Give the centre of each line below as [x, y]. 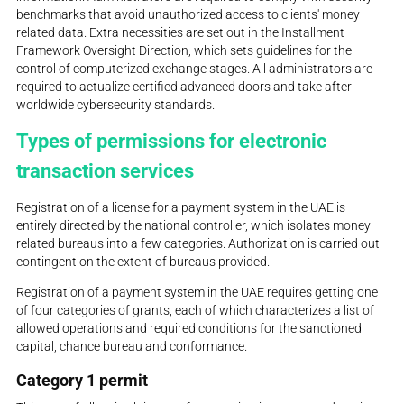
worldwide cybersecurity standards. [116, 105]
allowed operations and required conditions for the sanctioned [189, 329]
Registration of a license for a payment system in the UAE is [181, 208]
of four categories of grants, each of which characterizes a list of [196, 311]
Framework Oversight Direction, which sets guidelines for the [184, 51]
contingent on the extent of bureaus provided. [143, 262]
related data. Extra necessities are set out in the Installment [181, 33]
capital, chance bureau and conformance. [132, 347]
